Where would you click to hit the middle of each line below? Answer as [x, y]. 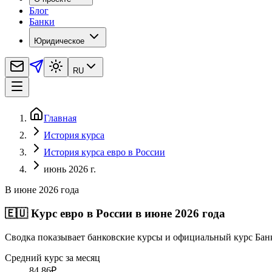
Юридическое [59, 41]
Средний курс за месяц [53, 257]
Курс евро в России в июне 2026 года [128, 214]
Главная [60, 118]
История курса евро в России [104, 152]
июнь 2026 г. [70, 169]
